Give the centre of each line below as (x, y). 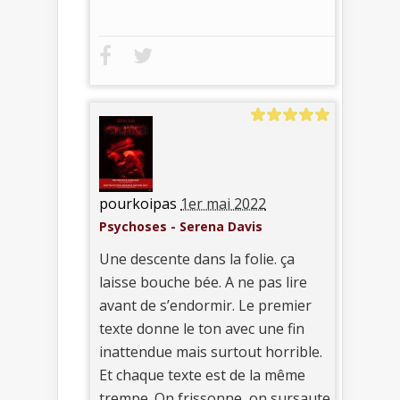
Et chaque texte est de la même (202, 375)
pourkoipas (138, 203)
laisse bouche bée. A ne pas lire (203, 282)
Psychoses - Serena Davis (181, 226)
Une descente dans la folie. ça (197, 258)
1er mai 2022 (223, 203)
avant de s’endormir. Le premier (205, 305)
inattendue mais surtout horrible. (211, 351)
